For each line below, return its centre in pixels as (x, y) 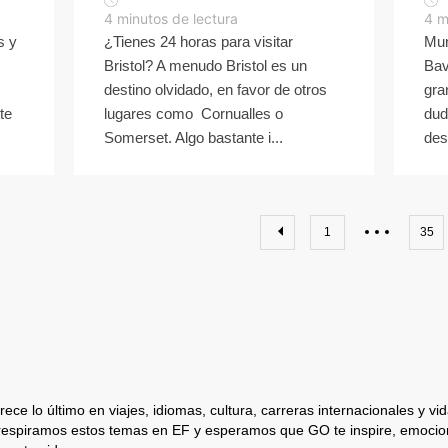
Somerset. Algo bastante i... (193, 137)
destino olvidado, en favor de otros (215, 89)
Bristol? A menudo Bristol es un (205, 65)
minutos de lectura (177, 18)
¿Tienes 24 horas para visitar (198, 41)
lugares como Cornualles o (193, 113)
